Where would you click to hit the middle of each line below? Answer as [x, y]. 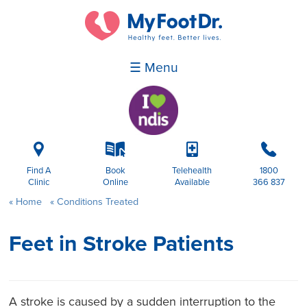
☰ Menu [153, 68]
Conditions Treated [96, 202]
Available [192, 183]
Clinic [38, 183]
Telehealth [192, 171]
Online [115, 183]
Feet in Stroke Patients [122, 244]
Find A [38, 171]
